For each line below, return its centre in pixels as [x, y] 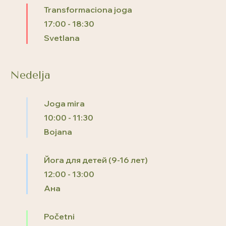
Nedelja [30, 75]
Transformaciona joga [88, 9]
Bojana [58, 131]
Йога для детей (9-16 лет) [96, 160]
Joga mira [64, 103]
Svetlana [62, 38]
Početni [59, 216]
